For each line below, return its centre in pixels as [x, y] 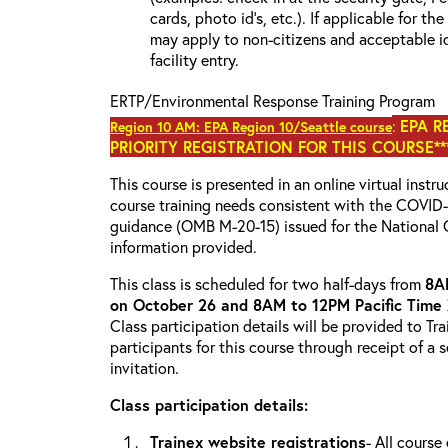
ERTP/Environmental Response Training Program [272, 100]
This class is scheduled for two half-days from [267, 283]
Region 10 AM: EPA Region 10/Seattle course [251, 126]
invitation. [146, 367]
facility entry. [194, 59]
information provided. [183, 246]
